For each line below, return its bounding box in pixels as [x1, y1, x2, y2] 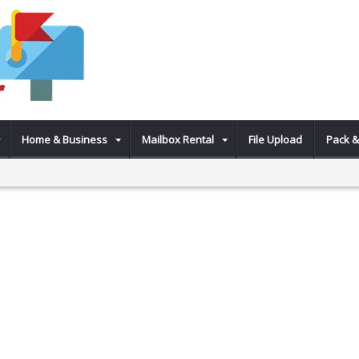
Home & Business [22, 132, 107, 147]
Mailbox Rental [142, 132, 214, 147]
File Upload [248, 132, 302, 147]
